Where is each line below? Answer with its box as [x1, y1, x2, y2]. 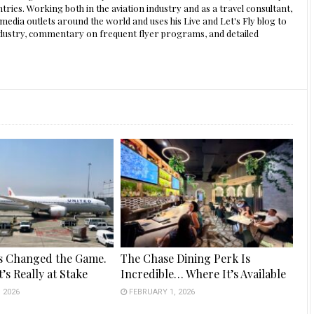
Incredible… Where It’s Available [121, 266, 287, 282]
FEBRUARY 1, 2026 [127, 287, 196, 297]
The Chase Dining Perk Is [121, 251, 251, 266]
